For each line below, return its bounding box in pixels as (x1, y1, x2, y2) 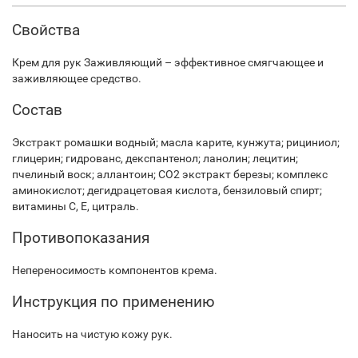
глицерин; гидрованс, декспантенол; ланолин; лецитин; (12, 152, 298, 165)
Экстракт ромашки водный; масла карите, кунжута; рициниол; (12, 136, 340, 149)
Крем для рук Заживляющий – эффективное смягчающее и (12, 56, 324, 69)
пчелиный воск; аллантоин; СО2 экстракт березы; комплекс (12, 168, 328, 181)
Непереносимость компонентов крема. (12, 264, 217, 276)
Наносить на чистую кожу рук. (12, 328, 173, 340)
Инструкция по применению (12, 292, 215, 311)
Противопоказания (12, 229, 149, 247)
